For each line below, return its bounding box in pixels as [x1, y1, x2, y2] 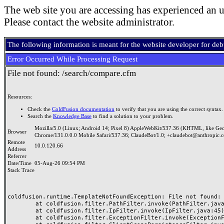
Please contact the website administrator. [4, 16, 174, 28]
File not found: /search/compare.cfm [7, 68, 136, 78]
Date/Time [7, 160, 34, 166]
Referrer [7, 153, 29, 159]
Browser [7, 129, 29, 134]
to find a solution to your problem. [91, 113, 173, 119]
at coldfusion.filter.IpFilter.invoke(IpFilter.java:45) [7, 207, 35, 214]
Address [7, 146, 29, 152]
